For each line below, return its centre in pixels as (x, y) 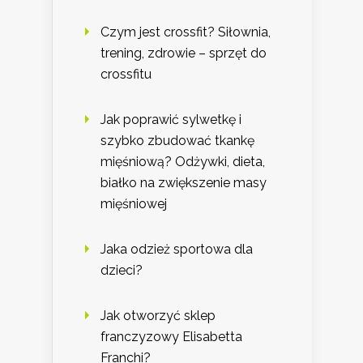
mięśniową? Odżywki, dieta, (183, 162)
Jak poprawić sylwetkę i (171, 120)
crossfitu (126, 75)
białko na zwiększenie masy (184, 183)
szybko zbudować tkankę (177, 141)
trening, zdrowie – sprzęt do (184, 53)
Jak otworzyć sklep (158, 316)
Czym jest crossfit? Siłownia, (186, 32)
